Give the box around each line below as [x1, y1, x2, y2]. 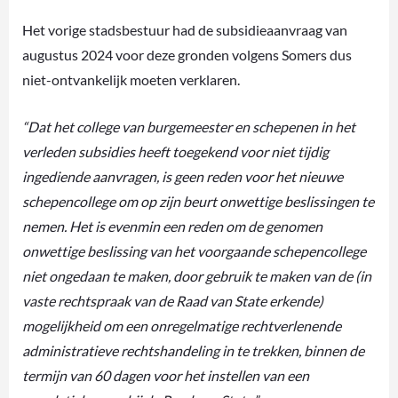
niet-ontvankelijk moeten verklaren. [22, 70, 240, 88]
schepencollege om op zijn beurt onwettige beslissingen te [22, 192, 374, 210]
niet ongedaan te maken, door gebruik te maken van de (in [22, 267, 371, 284]
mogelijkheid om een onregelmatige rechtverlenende [22, 316, 341, 334]
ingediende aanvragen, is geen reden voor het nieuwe [22, 167, 343, 185]
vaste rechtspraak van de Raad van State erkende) [22, 291, 323, 309]
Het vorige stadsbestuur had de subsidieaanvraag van [22, 20, 347, 38]
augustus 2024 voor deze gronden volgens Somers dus [22, 45, 352, 63]
